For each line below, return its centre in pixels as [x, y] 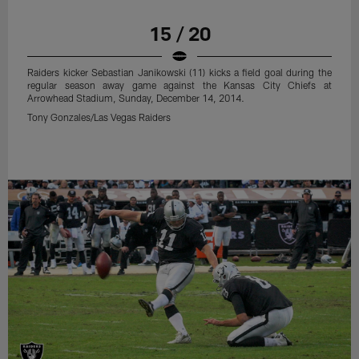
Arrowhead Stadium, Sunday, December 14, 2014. [136, 325]
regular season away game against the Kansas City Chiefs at [179, 312]
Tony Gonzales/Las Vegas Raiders [99, 344]
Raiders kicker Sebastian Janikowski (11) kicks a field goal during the [179, 299]
